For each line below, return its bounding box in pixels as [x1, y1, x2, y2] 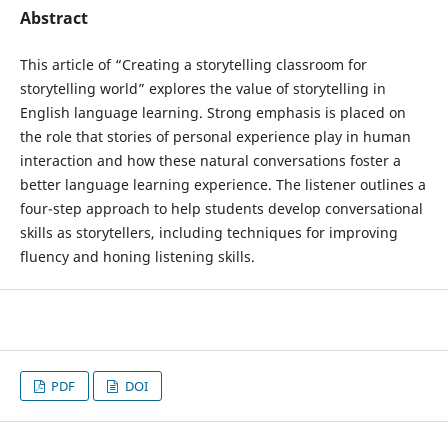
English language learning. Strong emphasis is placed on [19, 103, 406, 122]
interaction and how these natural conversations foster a [19, 151, 401, 170]
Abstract [19, 6, 88, 29]
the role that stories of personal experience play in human [19, 127, 411, 146]
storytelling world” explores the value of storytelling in [19, 79, 386, 98]
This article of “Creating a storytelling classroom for [19, 55, 367, 74]
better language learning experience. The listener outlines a [19, 175, 426, 194]
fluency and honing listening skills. [19, 247, 255, 266]
